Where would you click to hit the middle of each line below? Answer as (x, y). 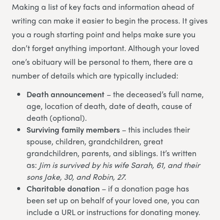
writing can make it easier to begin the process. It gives (110, 20)
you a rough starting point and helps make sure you (104, 34)
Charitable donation (63, 188)
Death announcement (66, 94)
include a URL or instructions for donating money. (113, 212)
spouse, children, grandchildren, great (95, 141)
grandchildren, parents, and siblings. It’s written (111, 153)
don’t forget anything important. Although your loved (106, 48)
